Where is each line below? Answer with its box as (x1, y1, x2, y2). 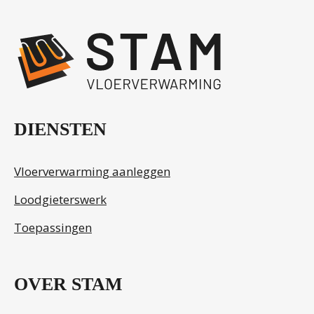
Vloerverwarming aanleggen (14, 163, 170, 180)
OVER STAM (14, 274, 123, 295)
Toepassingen (14, 219, 92, 236)
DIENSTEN (14, 119, 107, 140)
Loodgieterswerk (14, 191, 107, 208)
